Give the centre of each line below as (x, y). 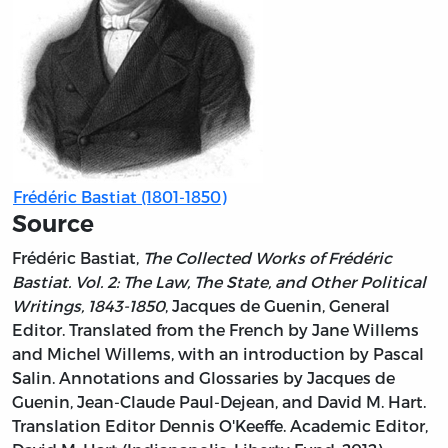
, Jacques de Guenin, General (277, 306)
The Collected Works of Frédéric (267, 258)
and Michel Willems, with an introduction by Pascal (218, 354)
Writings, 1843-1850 (88, 306)
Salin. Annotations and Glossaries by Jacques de (203, 378)
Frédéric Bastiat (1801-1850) (120, 197)
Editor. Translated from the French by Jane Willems (215, 330)
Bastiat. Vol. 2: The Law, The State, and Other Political (219, 282)
